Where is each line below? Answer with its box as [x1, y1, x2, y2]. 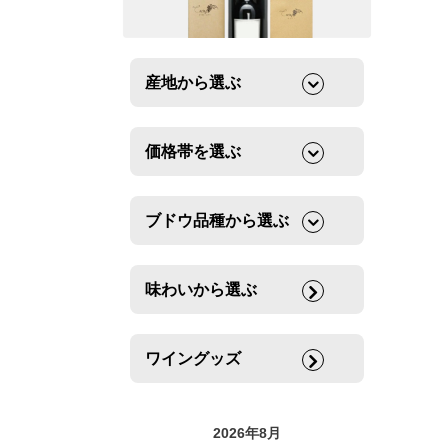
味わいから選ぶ [145, 281, 257, 299]
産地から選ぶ [145, 74, 241, 92]
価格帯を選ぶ [145, 143, 241, 161]
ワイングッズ [145, 350, 241, 368]
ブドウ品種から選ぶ [145, 212, 289, 230]
